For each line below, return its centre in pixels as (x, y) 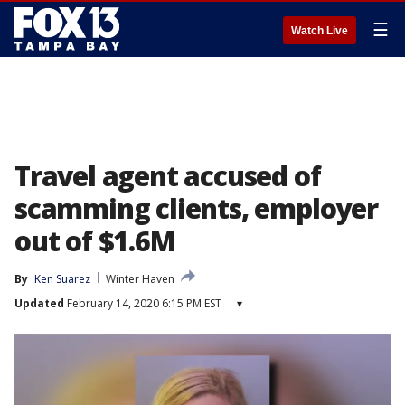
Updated (39, 303)
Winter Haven (140, 279)
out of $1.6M (95, 241)
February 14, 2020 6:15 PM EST (143, 303)
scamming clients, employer (196, 208)
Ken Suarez (62, 279)
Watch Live (320, 31)
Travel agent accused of (168, 176)
